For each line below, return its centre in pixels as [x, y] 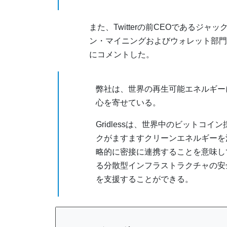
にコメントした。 [121, 54]
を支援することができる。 [144, 179]
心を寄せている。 [128, 102]
